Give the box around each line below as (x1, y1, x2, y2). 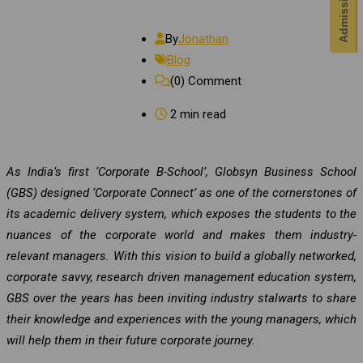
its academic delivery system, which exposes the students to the (6, 206, 357, 221)
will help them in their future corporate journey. (6, 332, 255, 348)
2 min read (166, 106, 226, 122)
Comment (184, 73, 241, 88)
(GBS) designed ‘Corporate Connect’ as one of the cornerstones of (6, 185, 357, 200)
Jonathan (177, 31, 228, 46)
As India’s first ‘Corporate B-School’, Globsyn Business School (6, 164, 357, 179)
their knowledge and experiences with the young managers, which (6, 311, 357, 327)
